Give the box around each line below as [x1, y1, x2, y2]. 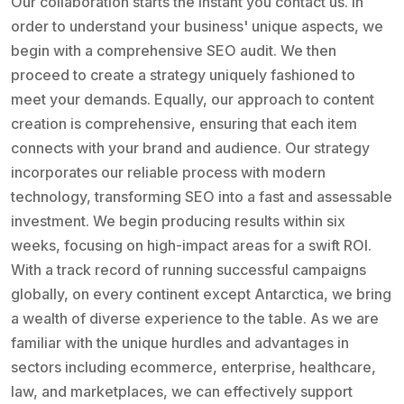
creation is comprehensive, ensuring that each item [11, 115, 357, 133]
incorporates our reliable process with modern [11, 163, 326, 182]
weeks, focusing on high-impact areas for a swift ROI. [11, 236, 372, 255]
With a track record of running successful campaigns [11, 261, 366, 280]
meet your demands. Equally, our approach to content [11, 90, 374, 109]
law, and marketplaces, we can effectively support [11, 382, 353, 401]
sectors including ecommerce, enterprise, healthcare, [11, 358, 376, 377]
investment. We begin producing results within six [11, 212, 345, 231]
